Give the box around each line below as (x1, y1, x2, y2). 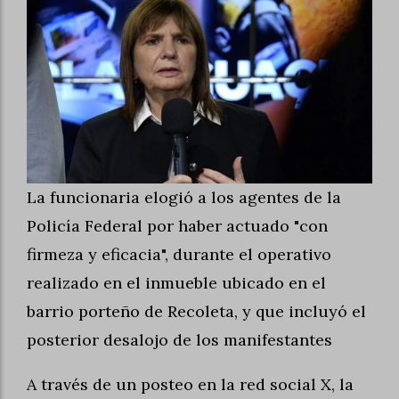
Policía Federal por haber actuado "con (27, 216, 328, 237)
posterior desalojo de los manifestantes (27, 330, 332, 351)
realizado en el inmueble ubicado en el (27, 273, 326, 294)
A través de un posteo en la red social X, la (27, 374, 354, 395)
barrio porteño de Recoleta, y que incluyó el (27, 301, 366, 322)
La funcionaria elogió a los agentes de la (27, 187, 341, 208)
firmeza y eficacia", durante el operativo (27, 244, 331, 265)
